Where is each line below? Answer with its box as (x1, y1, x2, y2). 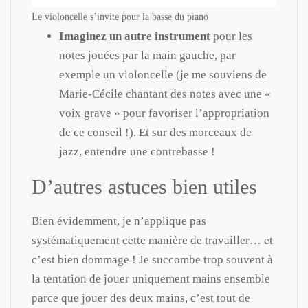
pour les (210, 29, 252, 43)
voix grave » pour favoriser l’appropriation (59, 106, 269, 120)
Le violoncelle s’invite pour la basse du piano (32, 11, 208, 22)
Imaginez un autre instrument (59, 29, 210, 43)
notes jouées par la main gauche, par (59, 48, 236, 62)
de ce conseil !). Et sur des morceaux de (59, 125, 252, 139)
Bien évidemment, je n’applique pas (32, 214, 206, 228)
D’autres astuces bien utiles (32, 175, 257, 198)
